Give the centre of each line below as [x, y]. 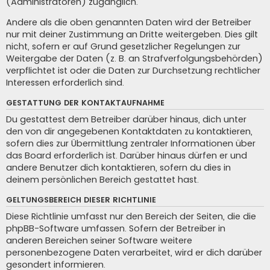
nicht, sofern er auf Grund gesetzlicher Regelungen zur [123, 47]
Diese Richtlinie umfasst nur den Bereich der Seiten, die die [131, 216]
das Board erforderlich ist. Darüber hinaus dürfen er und [127, 156]
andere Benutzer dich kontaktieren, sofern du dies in [118, 168]
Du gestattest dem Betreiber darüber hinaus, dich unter [126, 120]
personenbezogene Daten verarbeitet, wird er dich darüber [134, 252]
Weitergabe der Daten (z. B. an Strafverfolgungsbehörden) [134, 59]
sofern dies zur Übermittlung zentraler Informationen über [131, 144]
